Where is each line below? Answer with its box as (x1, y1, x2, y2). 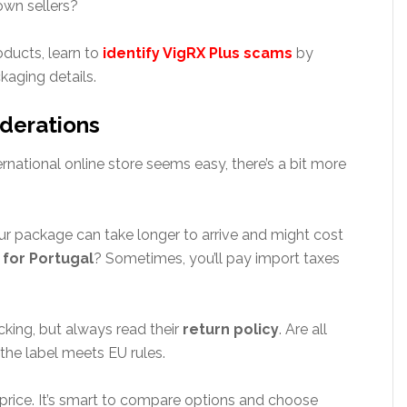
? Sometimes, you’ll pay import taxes (94, 250, 340, 267)
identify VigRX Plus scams (103, 45, 293, 62)
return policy (183, 321, 279, 338)
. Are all (279, 321, 327, 338)
